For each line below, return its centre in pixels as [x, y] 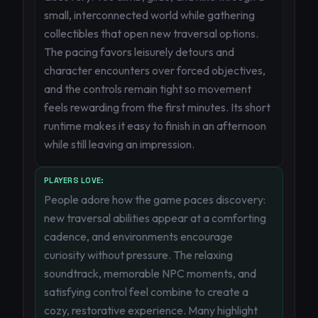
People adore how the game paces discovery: [155, 199]
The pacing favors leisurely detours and [139, 52]
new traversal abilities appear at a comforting [155, 218]
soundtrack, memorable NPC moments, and [150, 273]
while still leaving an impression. [119, 144]
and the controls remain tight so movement [148, 89]
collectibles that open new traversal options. [151, 33]
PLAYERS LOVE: [74, 180]
